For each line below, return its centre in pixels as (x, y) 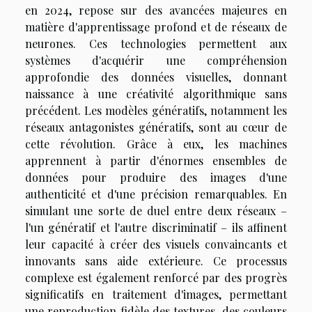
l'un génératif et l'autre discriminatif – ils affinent (156, 227)
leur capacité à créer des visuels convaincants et (156, 244)
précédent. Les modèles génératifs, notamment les (156, 110)
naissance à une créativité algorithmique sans (156, 93)
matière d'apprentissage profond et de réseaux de (156, 26)
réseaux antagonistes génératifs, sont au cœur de (156, 127)
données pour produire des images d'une (156, 177)
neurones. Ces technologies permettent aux (156, 43)
